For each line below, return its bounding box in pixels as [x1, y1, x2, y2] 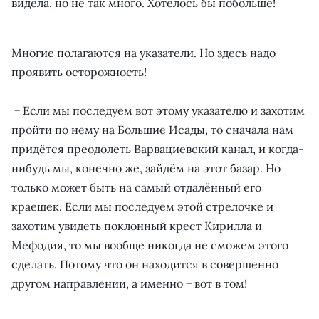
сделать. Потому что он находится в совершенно [11, 257, 278, 271]
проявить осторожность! [11, 65, 147, 79]
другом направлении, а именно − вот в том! [11, 276, 247, 291]
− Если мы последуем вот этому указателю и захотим [11, 103, 305, 117]
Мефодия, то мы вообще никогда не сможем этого [11, 238, 288, 252]
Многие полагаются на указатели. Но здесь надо [11, 46, 276, 60]
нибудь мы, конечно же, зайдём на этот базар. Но [11, 161, 281, 175]
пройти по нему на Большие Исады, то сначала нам [11, 122, 293, 137]
